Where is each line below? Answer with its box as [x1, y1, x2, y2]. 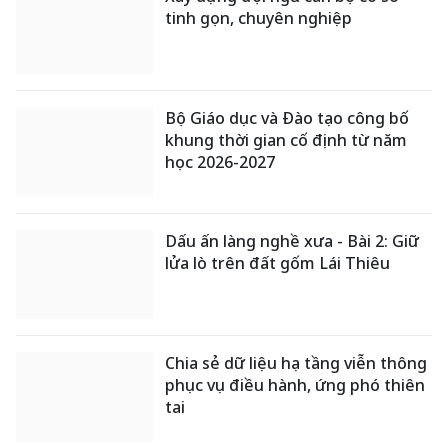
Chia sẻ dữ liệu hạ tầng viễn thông [165, 352, 428, 375]
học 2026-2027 [165, 151, 276, 174]
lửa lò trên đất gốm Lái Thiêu [165, 251, 391, 274]
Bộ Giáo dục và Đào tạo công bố [165, 107, 410, 130]
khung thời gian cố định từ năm [165, 129, 408, 152]
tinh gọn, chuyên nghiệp [165, 6, 353, 29]
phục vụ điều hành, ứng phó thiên [165, 374, 426, 397]
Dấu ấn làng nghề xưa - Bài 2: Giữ [165, 229, 420, 252]
